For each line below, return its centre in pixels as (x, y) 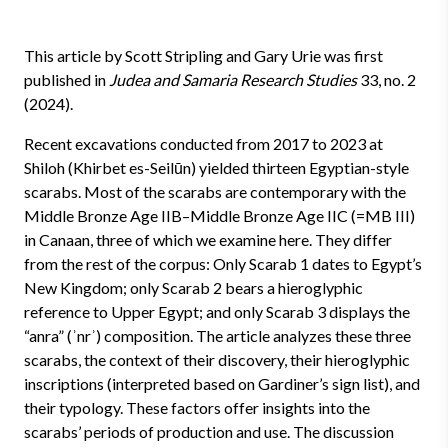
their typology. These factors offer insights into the (197, 407)
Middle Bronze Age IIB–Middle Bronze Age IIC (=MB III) (219, 215)
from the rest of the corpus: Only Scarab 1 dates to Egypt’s (223, 263)
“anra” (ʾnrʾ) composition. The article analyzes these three (217, 335)
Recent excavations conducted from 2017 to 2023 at (203, 143)
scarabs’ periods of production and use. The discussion (209, 431)
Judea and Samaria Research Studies (233, 79)
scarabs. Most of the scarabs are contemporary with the (215, 191)
